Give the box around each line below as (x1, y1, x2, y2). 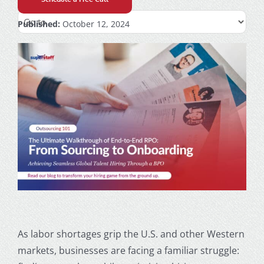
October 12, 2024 (60, 18, 130, 29)
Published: (17, 18, 60, 29)
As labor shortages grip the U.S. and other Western (17, 227, 245, 240)
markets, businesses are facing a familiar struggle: (17, 243, 239, 257)
